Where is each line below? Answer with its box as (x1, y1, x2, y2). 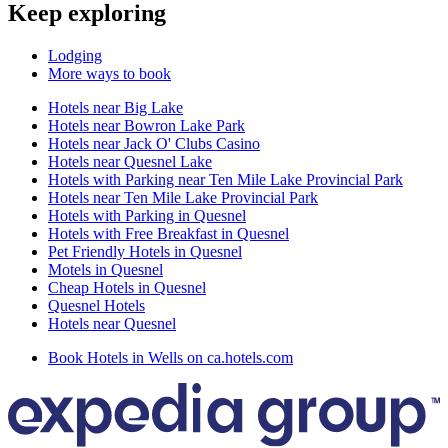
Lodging (48, 47, 102, 65)
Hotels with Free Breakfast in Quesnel (48, 225, 289, 243)
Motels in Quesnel (48, 261, 163, 279)
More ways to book (48, 65, 171, 83)
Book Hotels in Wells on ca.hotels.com (48, 349, 293, 367)
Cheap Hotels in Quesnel (48, 279, 206, 297)
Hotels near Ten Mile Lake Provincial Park (48, 189, 318, 207)
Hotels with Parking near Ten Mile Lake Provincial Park (48, 171, 403, 189)
